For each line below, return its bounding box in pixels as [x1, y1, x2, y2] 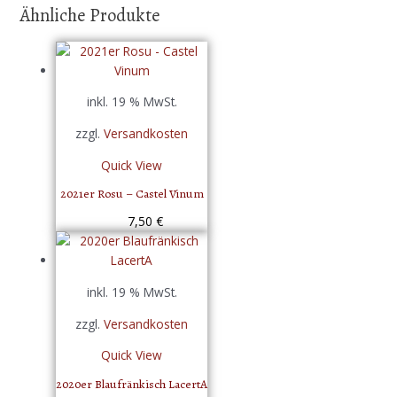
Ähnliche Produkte [20, 2, 160, 27]
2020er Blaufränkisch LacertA [56, 375, 207, 393]
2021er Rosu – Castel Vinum [59, 185, 204, 203]
